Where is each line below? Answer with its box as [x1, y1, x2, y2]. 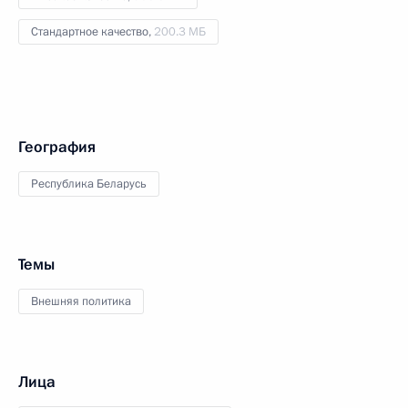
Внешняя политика [31, 292, 131, 310]
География [18, 136, 96, 158]
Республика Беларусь [31, 175, 147, 192]
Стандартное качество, [31, 23, 154, 40]
